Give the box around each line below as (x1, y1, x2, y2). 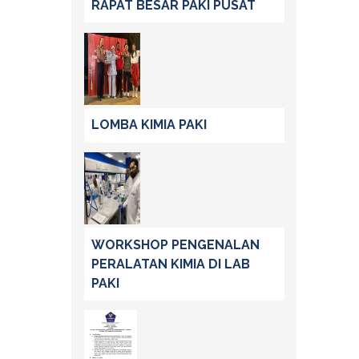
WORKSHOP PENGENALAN (91, 236, 260, 252)
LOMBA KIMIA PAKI (91, 117, 207, 133)
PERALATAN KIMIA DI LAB (91, 256, 250, 272)
